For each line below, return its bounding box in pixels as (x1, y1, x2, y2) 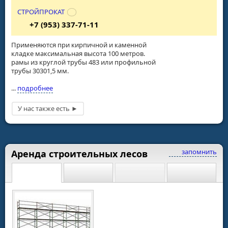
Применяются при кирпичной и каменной (11, 40, 147, 49)
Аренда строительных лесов (11, 148, 148, 160)
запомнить (180, 147, 217, 157)
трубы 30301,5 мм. (11, 66, 69, 75)
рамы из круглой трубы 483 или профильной (11, 57, 156, 67)
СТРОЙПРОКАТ (17, 7, 65, 16)
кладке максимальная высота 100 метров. (11, 48, 145, 58)
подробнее (17, 83, 53, 93)
